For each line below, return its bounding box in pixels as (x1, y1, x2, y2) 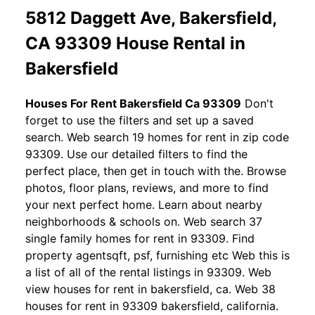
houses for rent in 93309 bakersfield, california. (25, 299, 278, 314)
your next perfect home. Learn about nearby (25, 198, 262, 212)
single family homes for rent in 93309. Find (25, 231, 255, 246)
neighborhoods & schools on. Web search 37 (25, 214, 262, 229)
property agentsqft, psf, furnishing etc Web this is (25, 248, 290, 263)
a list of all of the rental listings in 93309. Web (25, 265, 271, 280)
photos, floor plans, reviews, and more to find (25, 181, 269, 195)
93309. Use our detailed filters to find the (25, 147, 247, 162)
